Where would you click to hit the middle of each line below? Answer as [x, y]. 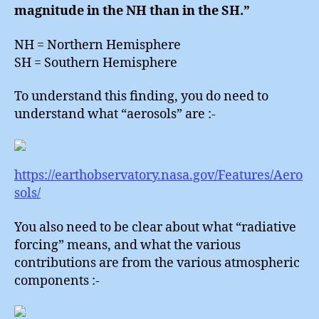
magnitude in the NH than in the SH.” [132, 11]
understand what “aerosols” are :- [115, 115]
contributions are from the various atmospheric [157, 263]
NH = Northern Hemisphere [98, 45]
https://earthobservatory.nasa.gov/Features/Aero [158, 176]
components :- [57, 281]
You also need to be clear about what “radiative [155, 227]
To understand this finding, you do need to [141, 97]
